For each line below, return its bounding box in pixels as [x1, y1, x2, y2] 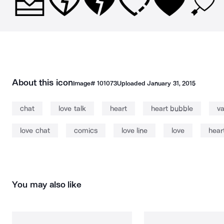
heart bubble [150, 104, 193, 113]
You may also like [12, 179, 82, 190]
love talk [58, 104, 86, 113]
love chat [20, 126, 50, 135]
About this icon [12, 77, 73, 88]
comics [73, 126, 97, 135]
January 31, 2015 [147, 79, 195, 87]
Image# [72, 79, 97, 87]
